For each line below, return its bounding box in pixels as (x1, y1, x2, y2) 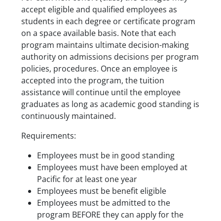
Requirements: (21, 130, 76, 142)
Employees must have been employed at (37, 162, 187, 173)
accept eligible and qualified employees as (21, 4, 177, 15)
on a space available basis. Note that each (21, 28, 176, 39)
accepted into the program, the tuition (21, 75, 164, 86)
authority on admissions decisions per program (21, 51, 199, 63)
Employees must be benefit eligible (37, 185, 166, 197)
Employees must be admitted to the (37, 197, 170, 209)
